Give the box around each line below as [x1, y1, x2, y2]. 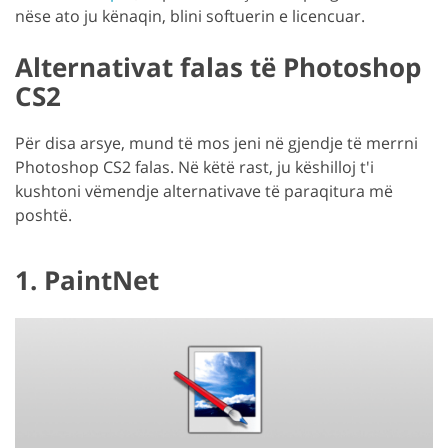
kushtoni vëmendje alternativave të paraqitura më [15, 179, 393, 202]
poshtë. [15, 203, 72, 226]
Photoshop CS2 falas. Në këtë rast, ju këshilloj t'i [15, 155, 374, 178]
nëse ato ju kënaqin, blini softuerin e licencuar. [15, 4, 365, 27]
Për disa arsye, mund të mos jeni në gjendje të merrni [15, 131, 418, 154]
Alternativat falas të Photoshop [15, 48, 421, 85]
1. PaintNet [15, 261, 159, 298]
